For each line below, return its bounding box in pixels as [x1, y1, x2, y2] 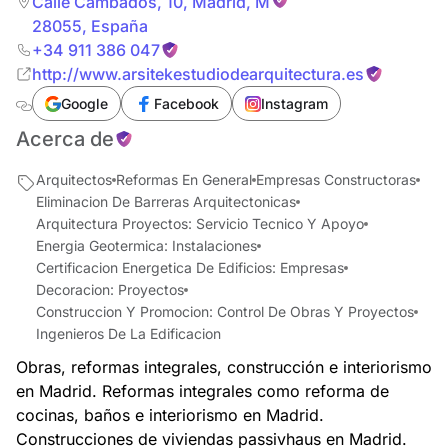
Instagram [261, 95, 328, 112]
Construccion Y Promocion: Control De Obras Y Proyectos [36, 303, 414, 320]
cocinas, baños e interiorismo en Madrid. [16, 405, 324, 425]
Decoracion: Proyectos [36, 281, 184, 298]
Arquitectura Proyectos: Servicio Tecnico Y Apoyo [36, 215, 364, 232]
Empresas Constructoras [256, 171, 416, 188]
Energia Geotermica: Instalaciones [36, 237, 257, 254]
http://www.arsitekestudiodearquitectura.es [32, 64, 364, 84]
